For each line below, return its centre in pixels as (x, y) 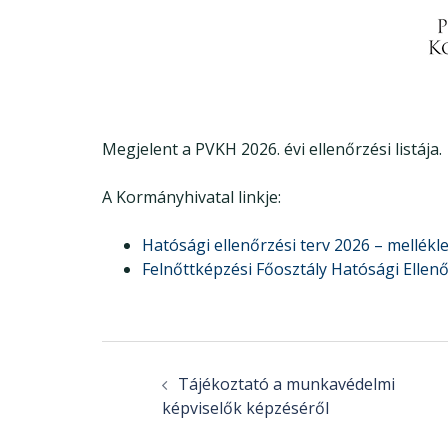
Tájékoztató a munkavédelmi (286, 383)
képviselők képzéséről (245, 407)
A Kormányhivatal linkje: (191, 196)
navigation (164, 381)
